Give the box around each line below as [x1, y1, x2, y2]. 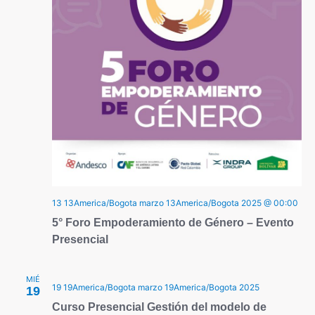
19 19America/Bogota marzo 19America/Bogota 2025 [51, 282, 259, 293]
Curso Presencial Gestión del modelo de [51, 301, 266, 314]
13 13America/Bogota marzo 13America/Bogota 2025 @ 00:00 [51, 198, 298, 209]
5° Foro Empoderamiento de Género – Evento [51, 217, 294, 229]
